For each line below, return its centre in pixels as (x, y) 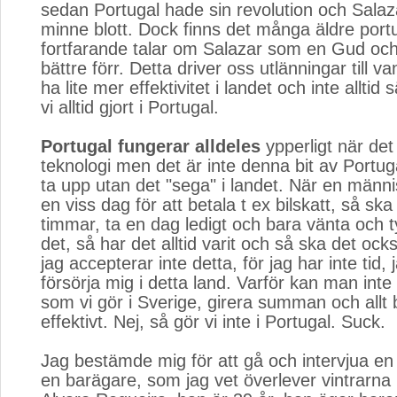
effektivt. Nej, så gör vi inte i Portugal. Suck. (213, 322)
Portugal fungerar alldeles (151, 146)
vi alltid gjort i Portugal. (130, 107)
